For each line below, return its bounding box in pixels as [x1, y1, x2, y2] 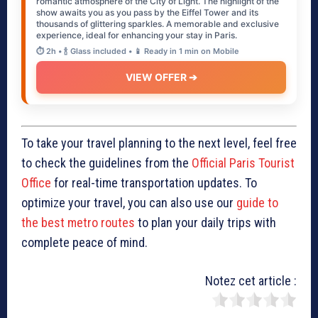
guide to [236, 195, 278, 210]
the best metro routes [21, 215, 135, 230]
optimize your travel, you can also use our [21, 195, 236, 210]
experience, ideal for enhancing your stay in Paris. [36, 30, 237, 40]
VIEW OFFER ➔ [125, 71, 197, 83]
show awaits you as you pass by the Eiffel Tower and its [36, 7, 258, 18]
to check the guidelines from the [21, 155, 192, 170]
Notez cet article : [205, 273, 297, 288]
